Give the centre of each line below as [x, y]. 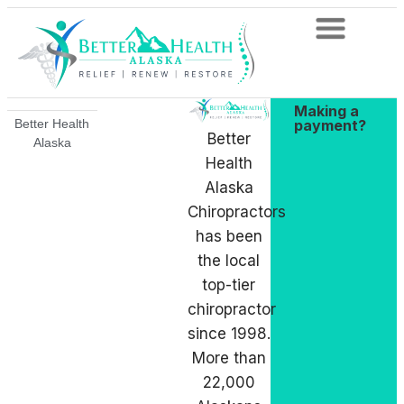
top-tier [229, 285]
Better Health [52, 124]
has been [229, 236]
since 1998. [229, 333]
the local [229, 260]
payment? [331, 125]
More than [229, 358]
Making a [327, 110]
